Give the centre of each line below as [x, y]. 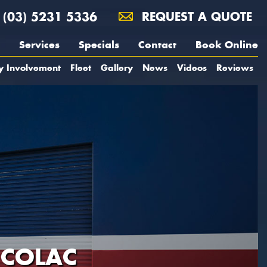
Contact [157, 45]
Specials [99, 45]
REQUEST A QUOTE [195, 16]
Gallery [117, 68]
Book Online [227, 45]
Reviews [235, 68]
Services [39, 45]
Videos [192, 68]
